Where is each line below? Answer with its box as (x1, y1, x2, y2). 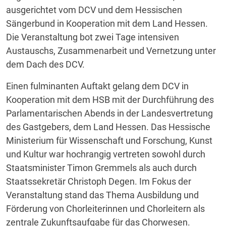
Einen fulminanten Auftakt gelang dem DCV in (6, 81, 189, 91)
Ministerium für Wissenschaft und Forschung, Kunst (6, 135, 212, 146)
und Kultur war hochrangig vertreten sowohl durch (6, 149, 205, 159)
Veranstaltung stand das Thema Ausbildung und (6, 190, 199, 200)
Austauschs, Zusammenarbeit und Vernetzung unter (6, 45, 216, 56)
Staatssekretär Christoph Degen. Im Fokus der (6, 176, 191, 187)
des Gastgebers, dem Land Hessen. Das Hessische (6, 122, 210, 132)
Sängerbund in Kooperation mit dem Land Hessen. (6, 18, 208, 29)
